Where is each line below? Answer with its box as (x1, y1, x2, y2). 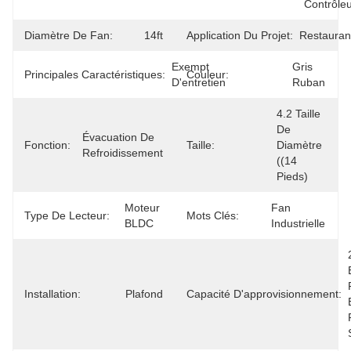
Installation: (24, 288, 81, 300)
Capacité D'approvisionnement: (186, 288, 342, 300)
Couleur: (186, 68, 229, 81)
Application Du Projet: (186, 29, 293, 42)
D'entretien (172, 76, 226, 89)
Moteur (125, 201, 160, 214)
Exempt (172, 60, 209, 73)
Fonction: (24, 139, 71, 151)
